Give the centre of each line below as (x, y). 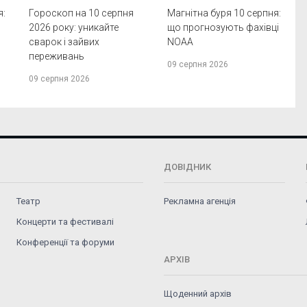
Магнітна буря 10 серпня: (224, 13)
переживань (56, 57)
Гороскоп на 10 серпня (81, 13)
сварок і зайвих (64, 42)
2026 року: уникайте (73, 28)
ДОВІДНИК (187, 167)
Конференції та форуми (66, 243)
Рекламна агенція (199, 201)
